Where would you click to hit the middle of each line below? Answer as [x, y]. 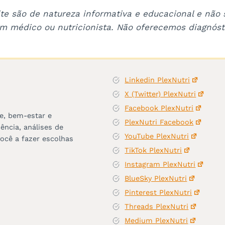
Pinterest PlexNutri [158, 193]
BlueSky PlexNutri [156, 179]
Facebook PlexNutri [159, 108]
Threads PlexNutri [157, 207]
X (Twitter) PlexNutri [160, 94]
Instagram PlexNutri [160, 164]
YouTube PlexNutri [157, 136]
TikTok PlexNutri [153, 150]
